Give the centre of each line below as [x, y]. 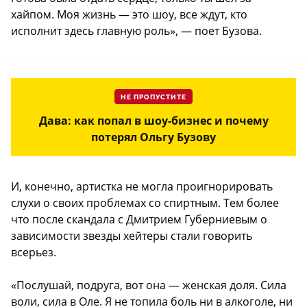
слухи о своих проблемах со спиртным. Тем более [145, 202]
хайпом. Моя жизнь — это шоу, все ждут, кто [129, 14]
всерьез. [34, 252]
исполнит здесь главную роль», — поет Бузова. [136, 30]
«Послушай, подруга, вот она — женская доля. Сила [149, 285]
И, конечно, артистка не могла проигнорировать [142, 186]
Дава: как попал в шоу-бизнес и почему [153, 120]
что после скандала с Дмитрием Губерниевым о [139, 219]
